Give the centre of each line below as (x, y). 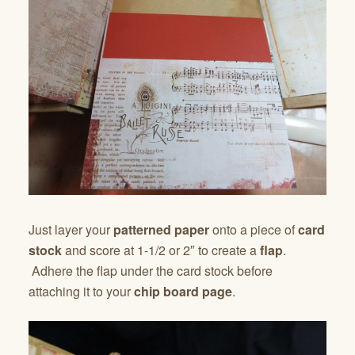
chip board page (183, 292)
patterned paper (161, 230)
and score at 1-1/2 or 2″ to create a (161, 250)
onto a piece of (254, 230)
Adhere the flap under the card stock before (151, 271)
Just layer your (71, 230)
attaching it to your (81, 292)
